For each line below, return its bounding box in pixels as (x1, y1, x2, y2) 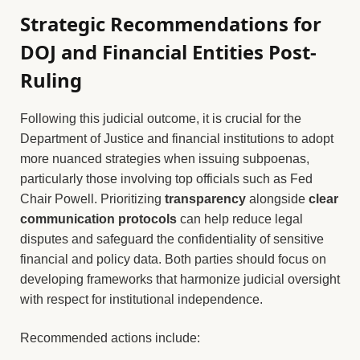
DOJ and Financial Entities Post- (20, 39, 317, 66)
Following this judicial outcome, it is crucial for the (20, 112, 301, 126)
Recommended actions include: (20, 330, 200, 345)
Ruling (20, 67, 82, 94)
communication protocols (20, 212, 177, 227)
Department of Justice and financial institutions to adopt (20, 132, 333, 146)
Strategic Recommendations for (20, 10, 321, 38)
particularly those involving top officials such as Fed (20, 172, 313, 186)
